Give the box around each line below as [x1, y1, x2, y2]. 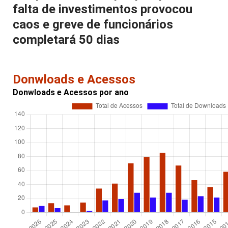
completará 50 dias [13, 33, 120, 47]
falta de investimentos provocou [13, 2, 192, 17]
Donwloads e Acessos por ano [13, 88, 129, 98]
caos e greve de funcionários [13, 17, 173, 32]
